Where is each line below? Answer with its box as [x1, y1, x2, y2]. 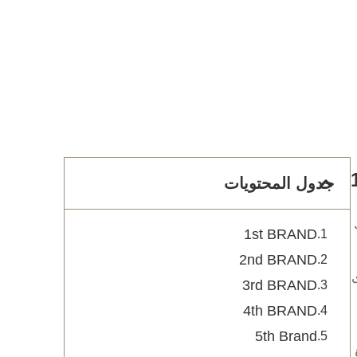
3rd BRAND [242, 277, 317, 293]
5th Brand [255, 328, 317, 344]
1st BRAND [244, 226, 317, 242]
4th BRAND [243, 303, 317, 319]
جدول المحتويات [224, 175, 334, 192]
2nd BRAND [239, 252, 317, 268]
